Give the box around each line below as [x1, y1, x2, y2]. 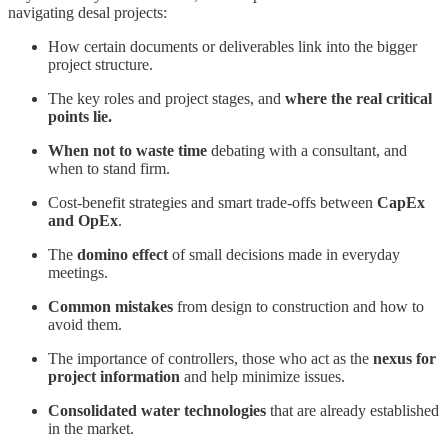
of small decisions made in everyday [168, 245, 400, 263]
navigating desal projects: [8, 3, 167, 21]
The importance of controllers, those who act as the [48, 349, 373, 367]
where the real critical [285, 89, 432, 107]
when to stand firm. [48, 159, 170, 177]
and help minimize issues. [180, 367, 345, 385]
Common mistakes [48, 297, 173, 315]
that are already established [266, 401, 439, 419]
